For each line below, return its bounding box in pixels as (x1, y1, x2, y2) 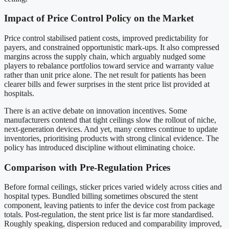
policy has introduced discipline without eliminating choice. (4, 143, 195, 152)
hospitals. (4, 89, 34, 98)
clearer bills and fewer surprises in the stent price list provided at (4, 80, 210, 88)
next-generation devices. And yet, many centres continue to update (4, 125, 218, 133)
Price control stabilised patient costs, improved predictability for (4, 34, 208, 42)
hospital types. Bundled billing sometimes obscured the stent (4, 192, 198, 201)
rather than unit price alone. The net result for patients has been (4, 71, 206, 79)
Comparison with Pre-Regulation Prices (4, 162, 170, 173)
